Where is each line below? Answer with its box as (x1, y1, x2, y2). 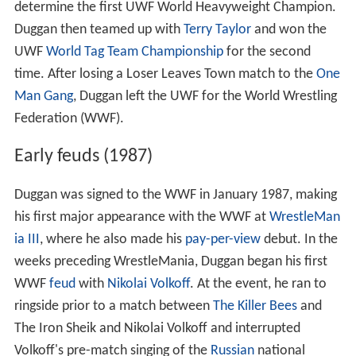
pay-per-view (184, 237, 261, 253)
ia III (14, 237, 40, 253)
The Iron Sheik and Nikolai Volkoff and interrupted (14, 326, 300, 342)
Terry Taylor (183, 26, 251, 42)
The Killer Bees (212, 304, 297, 319)
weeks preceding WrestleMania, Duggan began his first (14, 259, 327, 275)
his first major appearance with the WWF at (14, 215, 269, 230)
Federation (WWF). (14, 115, 124, 131)
